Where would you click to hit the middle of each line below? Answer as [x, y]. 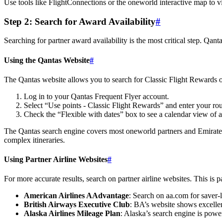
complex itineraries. [34, 140]
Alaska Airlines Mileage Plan [72, 214]
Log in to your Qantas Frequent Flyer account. [96, 96]
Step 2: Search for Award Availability [80, 21]
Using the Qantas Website [47, 60]
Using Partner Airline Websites [56, 160]
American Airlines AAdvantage [76, 196]
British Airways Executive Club [77, 205]
